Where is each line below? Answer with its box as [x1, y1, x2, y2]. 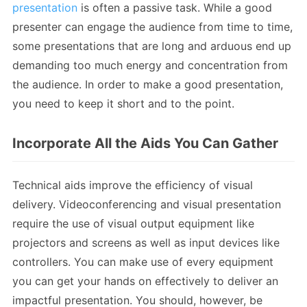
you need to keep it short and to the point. [12, 96, 234, 110]
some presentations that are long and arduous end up [12, 38, 291, 53]
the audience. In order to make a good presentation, [12, 77, 283, 91]
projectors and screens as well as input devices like [12, 235, 280, 249]
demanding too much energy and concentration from [12, 58, 288, 72]
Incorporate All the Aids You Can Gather [12, 134, 278, 151]
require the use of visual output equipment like [12, 216, 254, 230]
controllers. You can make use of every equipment [12, 254, 273, 269]
